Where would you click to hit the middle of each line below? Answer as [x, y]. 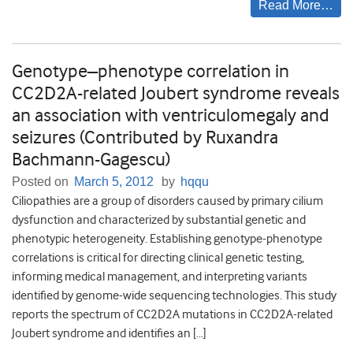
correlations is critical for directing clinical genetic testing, [158, 258]
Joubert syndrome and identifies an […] [109, 334]
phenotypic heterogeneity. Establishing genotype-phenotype [167, 239]
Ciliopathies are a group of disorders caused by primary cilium [167, 201]
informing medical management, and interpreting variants [160, 277]
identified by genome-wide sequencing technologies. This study [174, 296]
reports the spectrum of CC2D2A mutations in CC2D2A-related [172, 315]
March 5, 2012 [114, 182]
